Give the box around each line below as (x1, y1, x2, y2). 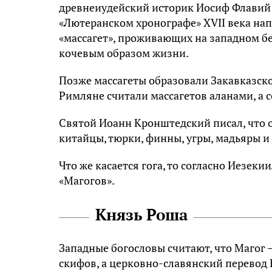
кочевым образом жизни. (59, 46, 189, 61)
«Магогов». (59, 173, 115, 188)
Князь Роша (95, 204, 188, 225)
